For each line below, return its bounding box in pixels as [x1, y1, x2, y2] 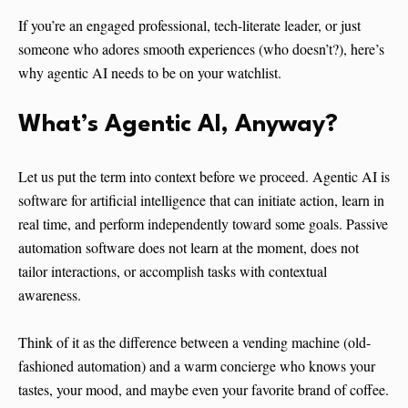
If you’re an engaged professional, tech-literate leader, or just [18, 15, 361, 36]
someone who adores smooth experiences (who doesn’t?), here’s [18, 39, 384, 59]
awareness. [18, 285, 81, 305]
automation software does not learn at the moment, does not [18, 238, 359, 258]
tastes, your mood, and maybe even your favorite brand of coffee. [18, 380, 389, 400]
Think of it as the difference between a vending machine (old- [18, 332, 371, 352]
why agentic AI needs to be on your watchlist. [18, 63, 281, 83]
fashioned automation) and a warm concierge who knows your [18, 356, 375, 376]
